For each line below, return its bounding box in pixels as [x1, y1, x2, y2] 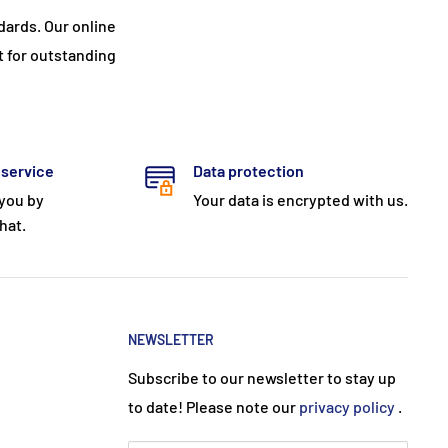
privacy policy [299, 396, 395, 416]
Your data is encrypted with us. [192, 189, 408, 209]
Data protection [192, 160, 304, 180]
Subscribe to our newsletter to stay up [128, 367, 396, 387]
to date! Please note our [128, 396, 299, 416]
